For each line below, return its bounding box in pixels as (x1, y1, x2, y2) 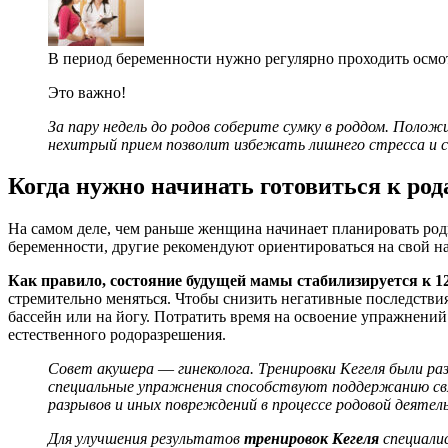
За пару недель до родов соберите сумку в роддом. (48, 117, 389, 135)
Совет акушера (48, 360, 158, 378)
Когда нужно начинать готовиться (8, 173, 387, 200)
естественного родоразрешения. (8, 326, 226, 344)
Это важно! (48, 83, 126, 101)
